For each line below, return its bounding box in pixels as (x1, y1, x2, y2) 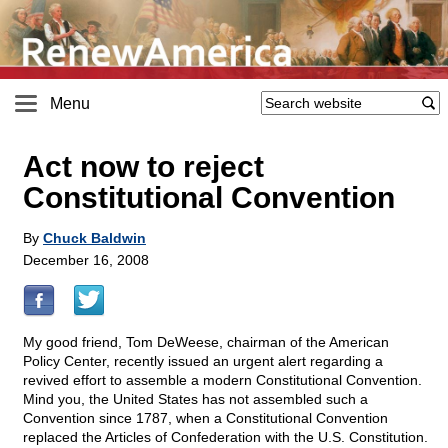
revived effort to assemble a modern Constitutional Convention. (23, 372, 422, 389)
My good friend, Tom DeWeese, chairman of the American (23, 334, 389, 351)
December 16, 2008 (23, 252, 149, 269)
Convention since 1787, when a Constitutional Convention (23, 410, 388, 427)
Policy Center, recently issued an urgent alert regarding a (23, 353, 383, 370)
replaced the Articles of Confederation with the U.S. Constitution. (23, 429, 428, 446)
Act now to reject (23, 150, 264, 184)
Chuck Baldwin (43, 230, 146, 247)
